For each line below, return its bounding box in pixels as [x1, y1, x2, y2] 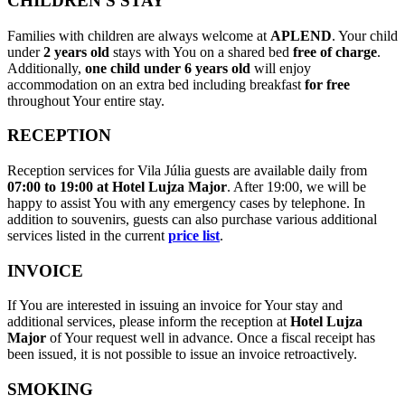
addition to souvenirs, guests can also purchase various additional [7, 212, 377, 228]
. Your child [332, 27, 398, 43]
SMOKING [7, 380, 93, 400]
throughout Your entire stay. [7, 92, 165, 108]
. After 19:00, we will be [227, 179, 366, 195]
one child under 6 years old [85, 60, 250, 76]
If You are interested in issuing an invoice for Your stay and [7, 297, 343, 314]
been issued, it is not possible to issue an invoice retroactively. [7, 346, 357, 363]
